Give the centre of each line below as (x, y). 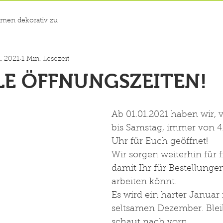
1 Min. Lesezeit (45, 59)
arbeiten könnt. (144, 182)
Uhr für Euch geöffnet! (160, 142)
